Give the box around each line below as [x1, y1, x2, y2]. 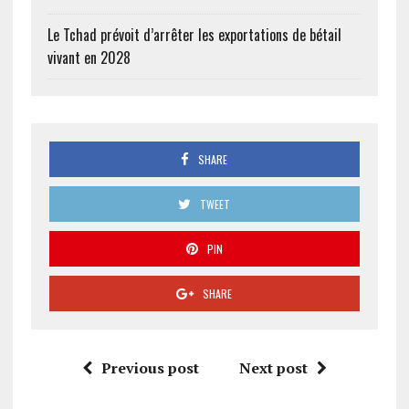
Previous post [100, 357, 199, 378]
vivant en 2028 [47, 46, 131, 68]
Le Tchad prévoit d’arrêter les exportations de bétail [47, 23, 341, 46]
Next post [238, 357, 308, 378]
